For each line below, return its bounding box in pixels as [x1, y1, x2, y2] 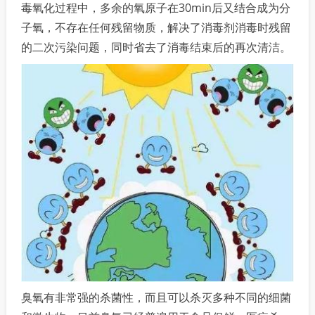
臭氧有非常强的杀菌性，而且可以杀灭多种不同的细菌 [21, 289, 292, 305]
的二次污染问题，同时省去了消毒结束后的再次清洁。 [21, 39, 292, 55]
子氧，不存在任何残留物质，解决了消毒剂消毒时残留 [21, 19, 292, 35]
